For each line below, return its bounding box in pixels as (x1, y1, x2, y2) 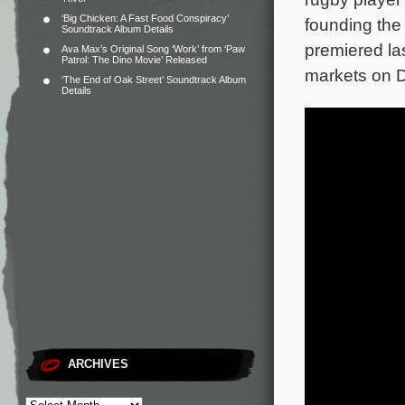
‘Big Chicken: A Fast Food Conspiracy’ (61, 13, 229, 24)
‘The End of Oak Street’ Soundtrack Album (61, 74, 246, 85)
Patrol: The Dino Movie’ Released (61, 54, 207, 65)
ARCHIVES (68, 357, 128, 371)
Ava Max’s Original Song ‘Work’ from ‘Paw (61, 43, 245, 54)
